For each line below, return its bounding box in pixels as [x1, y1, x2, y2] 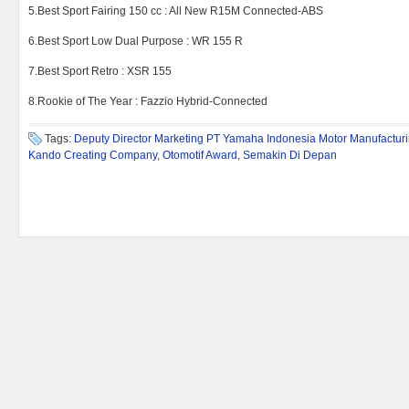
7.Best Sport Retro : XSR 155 [28, 65, 172, 78]
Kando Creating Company [28, 149, 157, 162]
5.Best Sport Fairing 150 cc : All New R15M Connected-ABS [28, 5, 323, 17]
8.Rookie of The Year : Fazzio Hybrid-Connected [28, 95, 267, 108]
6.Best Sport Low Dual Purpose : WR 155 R [28, 35, 243, 47]
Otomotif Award [163, 149, 237, 162]
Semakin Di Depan [243, 149, 337, 162]
